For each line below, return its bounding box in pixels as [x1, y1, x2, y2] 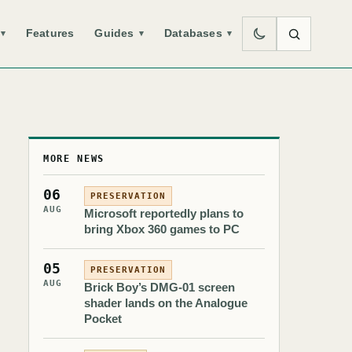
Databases [163, 27, 222, 39]
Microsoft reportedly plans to [84, 207, 244, 220]
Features [25, 27, 75, 39]
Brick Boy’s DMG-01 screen [84, 280, 235, 294]
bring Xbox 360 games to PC [84, 222, 240, 236]
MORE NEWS [43, 153, 105, 164]
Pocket [84, 312, 122, 325]
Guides [94, 27, 134, 39]
